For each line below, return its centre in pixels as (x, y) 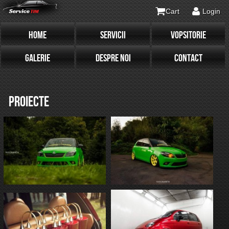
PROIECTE (29, 102)
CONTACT (188, 58)
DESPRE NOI (113, 58)
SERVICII (113, 35)
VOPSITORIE (188, 35)
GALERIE (38, 58)
